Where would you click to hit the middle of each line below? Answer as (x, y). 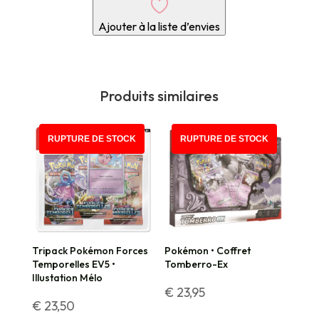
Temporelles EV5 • (73, 264)
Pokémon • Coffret (208, 250)
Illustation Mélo (67, 277)
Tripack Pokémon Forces (90, 250)
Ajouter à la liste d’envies (159, 26)
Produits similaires (159, 95)
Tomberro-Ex (197, 264)
